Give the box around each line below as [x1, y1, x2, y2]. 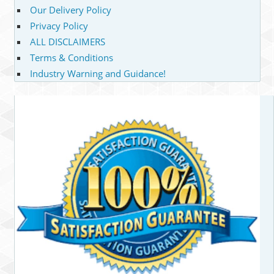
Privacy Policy [30, 19, 88, 32]
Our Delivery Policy [30, 3, 111, 16]
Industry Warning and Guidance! [30, 67, 166, 80]
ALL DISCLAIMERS [30, 35, 105, 48]
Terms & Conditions [30, 51, 113, 64]
